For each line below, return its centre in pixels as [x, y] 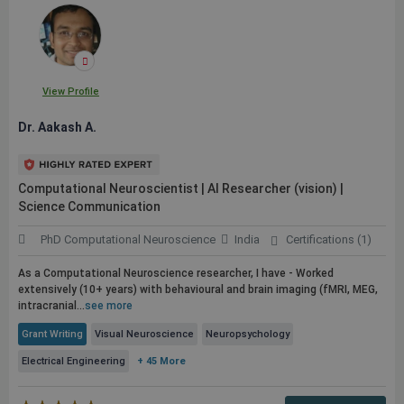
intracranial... [51, 306]
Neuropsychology [248, 334]
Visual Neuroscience [144, 334]
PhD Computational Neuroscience [128, 239]
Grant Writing [52, 334]
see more [109, 306]
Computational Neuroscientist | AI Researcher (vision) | [181, 188]
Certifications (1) [328, 239]
